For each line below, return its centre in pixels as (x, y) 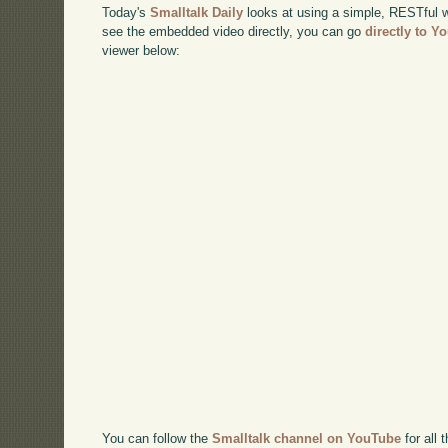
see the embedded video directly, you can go (234, 31)
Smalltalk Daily (197, 12)
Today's (126, 12)
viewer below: (141, 50)
